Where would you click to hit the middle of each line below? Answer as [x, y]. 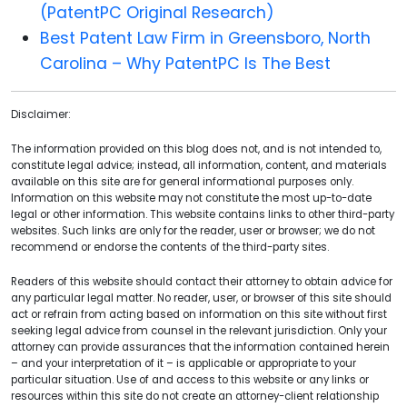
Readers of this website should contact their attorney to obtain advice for [202, 281]
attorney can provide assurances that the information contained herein [200, 347]
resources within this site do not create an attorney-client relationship [195, 396]
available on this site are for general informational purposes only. [182, 181]
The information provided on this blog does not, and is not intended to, [196, 149]
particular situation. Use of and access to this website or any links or [190, 379]
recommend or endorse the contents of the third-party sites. [170, 247]
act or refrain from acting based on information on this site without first [199, 314]
